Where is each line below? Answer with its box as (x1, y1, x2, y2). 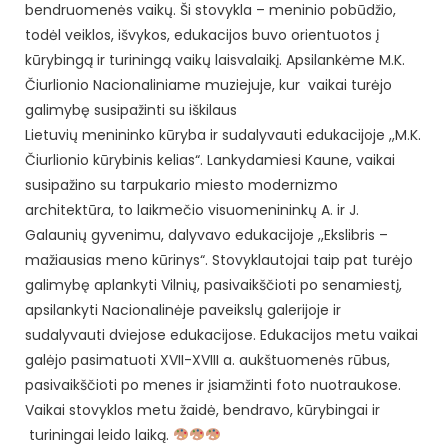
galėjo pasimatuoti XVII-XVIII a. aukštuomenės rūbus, (25, 349, 390, 370)
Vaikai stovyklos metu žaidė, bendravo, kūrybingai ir (25, 399, 380, 420)
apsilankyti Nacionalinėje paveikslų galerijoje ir (25, 299, 341, 320)
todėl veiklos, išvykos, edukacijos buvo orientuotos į (25, 24, 379, 45)
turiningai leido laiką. (25, 424, 173, 445)
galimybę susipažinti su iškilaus (25, 99, 237, 120)
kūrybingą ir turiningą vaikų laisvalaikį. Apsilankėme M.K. (25, 49, 405, 70)
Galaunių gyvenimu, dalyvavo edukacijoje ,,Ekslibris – (25, 224, 388, 245)
